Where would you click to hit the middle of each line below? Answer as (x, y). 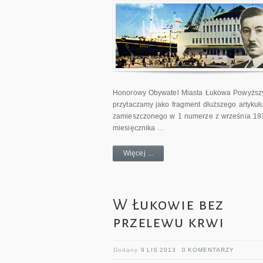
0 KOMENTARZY (208, 250)
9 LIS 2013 (159, 250)
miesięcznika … (139, 128)
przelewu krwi (168, 223)
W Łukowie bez (168, 205)
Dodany (127, 250)
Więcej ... (138, 154)
